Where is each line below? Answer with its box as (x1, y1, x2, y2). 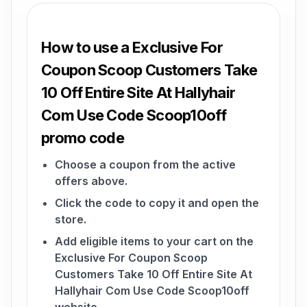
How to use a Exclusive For (41, 38, 223, 56)
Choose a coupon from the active (55, 158, 236, 171)
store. (55, 212, 86, 226)
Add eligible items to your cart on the (55, 234, 254, 248)
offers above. (55, 174, 127, 188)
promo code (41, 129, 125, 147)
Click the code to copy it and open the (55, 196, 259, 210)
